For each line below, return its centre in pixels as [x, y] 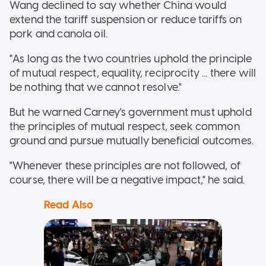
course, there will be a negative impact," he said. [127, 180]
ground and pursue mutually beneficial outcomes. [132, 141]
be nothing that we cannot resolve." [96, 88]
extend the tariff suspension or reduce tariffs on [126, 20]
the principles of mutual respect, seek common [125, 127]
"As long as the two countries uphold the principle [131, 59]
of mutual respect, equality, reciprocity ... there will [133, 73]
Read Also [69, 205]
